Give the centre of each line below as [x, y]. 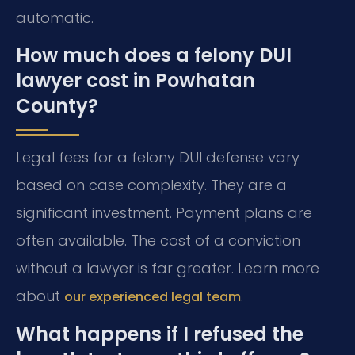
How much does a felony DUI [154, 55]
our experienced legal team [153, 297]
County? [57, 106]
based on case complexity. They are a [151, 185]
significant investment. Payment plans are [164, 213]
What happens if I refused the [160, 334]
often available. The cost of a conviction [158, 241]
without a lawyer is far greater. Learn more [168, 269]
